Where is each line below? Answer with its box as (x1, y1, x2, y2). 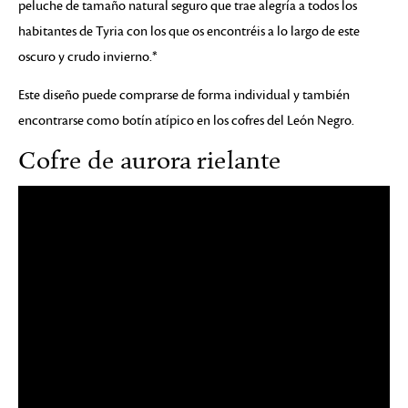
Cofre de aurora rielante (18, 147, 281, 176)
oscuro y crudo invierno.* (18, 49, 158, 65)
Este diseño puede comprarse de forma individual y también (18, 87, 350, 103)
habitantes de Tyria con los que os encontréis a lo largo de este (18, 24, 360, 39)
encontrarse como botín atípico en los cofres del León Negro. (18, 113, 354, 128)
